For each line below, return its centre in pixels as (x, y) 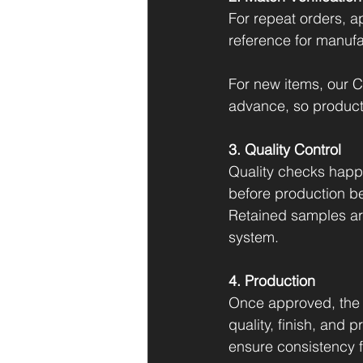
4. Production (272, 281)
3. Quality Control (285, 149)
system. (254, 237)
